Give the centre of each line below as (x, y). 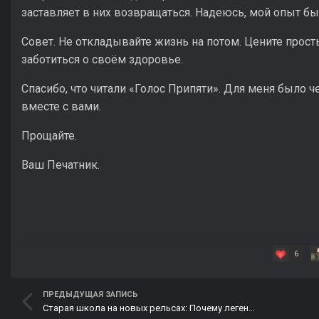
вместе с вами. (61, 107)
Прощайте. (49, 136)
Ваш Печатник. (61, 165)
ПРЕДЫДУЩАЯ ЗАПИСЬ (90, 295)
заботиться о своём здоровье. (102, 60)
